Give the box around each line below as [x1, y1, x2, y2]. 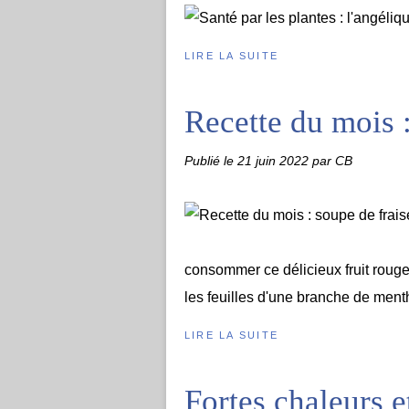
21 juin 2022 [237, 153, 312, 168]
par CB [312, 153, 352, 168]
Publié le [184, 153, 237, 168]
